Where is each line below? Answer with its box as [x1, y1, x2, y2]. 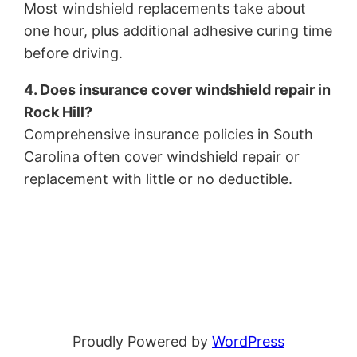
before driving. [24, 45, 124, 62]
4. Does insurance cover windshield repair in [24, 81, 331, 99]
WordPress [212, 333, 284, 351]
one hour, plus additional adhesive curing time [24, 22, 333, 40]
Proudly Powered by [73, 333, 212, 351]
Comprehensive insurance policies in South [24, 126, 314, 143]
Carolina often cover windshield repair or [24, 148, 300, 166]
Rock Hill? [24, 104, 93, 121]
